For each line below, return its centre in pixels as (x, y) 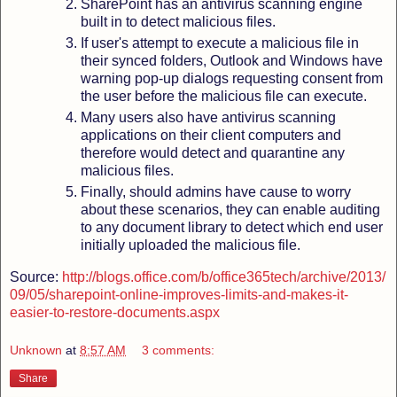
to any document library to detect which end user (232, 227)
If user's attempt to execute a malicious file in (220, 43)
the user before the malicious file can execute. (224, 96)
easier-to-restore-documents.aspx (115, 312)
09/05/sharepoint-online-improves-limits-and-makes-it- (179, 294)
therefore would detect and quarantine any (213, 152)
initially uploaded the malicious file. (191, 245)
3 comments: (179, 350)
